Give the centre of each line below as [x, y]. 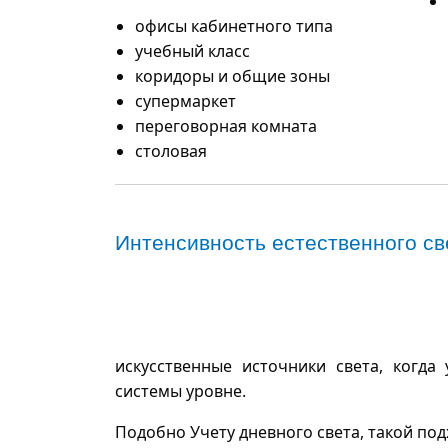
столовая [171, 150]
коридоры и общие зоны [232, 75]
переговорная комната [226, 125]
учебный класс [192, 50]
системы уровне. [180, 390]
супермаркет [185, 100]
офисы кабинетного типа [234, 25]
